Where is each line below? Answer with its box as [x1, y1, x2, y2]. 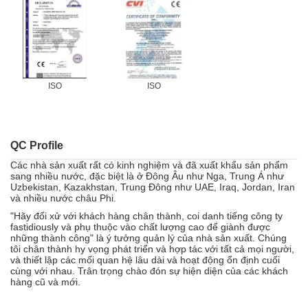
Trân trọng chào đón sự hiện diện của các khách [78, 265, 288, 276]
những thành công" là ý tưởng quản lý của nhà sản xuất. [10, 232, 255, 243]
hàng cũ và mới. [10, 276, 80, 287]
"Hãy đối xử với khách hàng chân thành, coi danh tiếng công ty [10, 210, 283, 221]
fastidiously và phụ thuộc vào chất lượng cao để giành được [10, 221, 270, 232]
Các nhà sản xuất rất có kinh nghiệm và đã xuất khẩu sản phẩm [10, 159, 288, 170]
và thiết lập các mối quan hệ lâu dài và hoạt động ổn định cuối [10, 254, 280, 265]
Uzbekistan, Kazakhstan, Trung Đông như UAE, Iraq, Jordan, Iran [10, 181, 295, 192]
